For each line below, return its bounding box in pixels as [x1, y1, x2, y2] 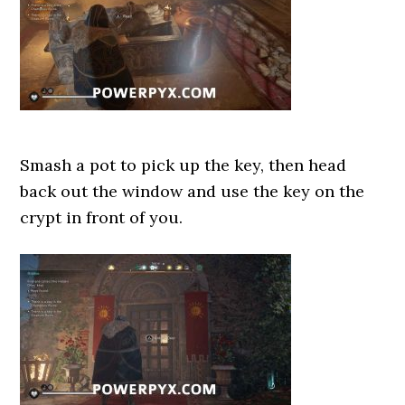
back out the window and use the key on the [20, 181, 365, 202]
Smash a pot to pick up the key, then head [20, 155, 347, 175]
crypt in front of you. [20, 207, 184, 228]
